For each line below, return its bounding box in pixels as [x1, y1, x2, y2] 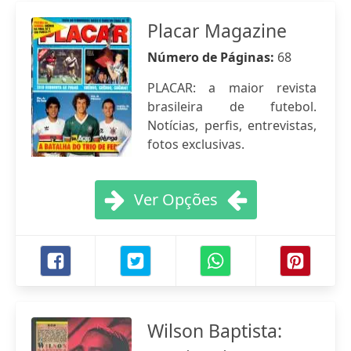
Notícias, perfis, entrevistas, [147, 117, 317, 134]
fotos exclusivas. [147, 136, 244, 153]
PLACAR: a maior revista [147, 79, 317, 96]
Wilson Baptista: [147, 318, 282, 343]
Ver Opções [133, 189, 218, 210]
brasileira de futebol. [147, 98, 317, 115]
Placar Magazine [147, 18, 287, 43]
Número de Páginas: [147, 49, 277, 66]
